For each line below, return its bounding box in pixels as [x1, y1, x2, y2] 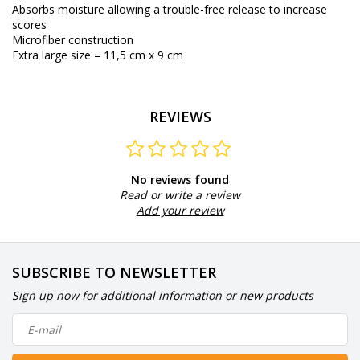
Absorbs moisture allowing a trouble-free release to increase [12, 2, 327, 18]
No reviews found [131, 172, 229, 188]
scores [12, 17, 47, 33]
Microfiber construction [12, 32, 133, 48]
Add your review [136, 202, 224, 219]
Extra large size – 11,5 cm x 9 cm [12, 47, 183, 63]
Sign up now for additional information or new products [12, 288, 313, 304]
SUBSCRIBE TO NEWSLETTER [12, 263, 216, 283]
